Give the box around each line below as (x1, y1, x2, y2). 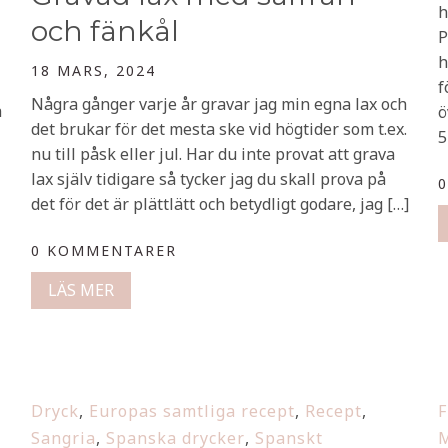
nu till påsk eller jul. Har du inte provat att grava (31, 143, 395, 165)
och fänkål (31, 14, 179, 48)
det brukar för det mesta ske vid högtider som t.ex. (31, 118, 407, 140)
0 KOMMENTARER (31, 241, 177, 260)
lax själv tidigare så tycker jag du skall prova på (31, 168, 386, 190)
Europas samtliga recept (89, 400, 295, 422)
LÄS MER (48, 279, 114, 301)
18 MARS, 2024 (31, 61, 156, 80)
